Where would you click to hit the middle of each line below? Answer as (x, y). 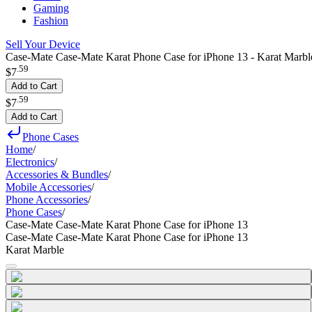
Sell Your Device (43, 44)
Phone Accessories (47, 199)
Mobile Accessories (48, 187)
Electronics (30, 162)
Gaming (51, 8)
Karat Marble (35, 249)
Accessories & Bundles (57, 174)
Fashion (51, 21)
